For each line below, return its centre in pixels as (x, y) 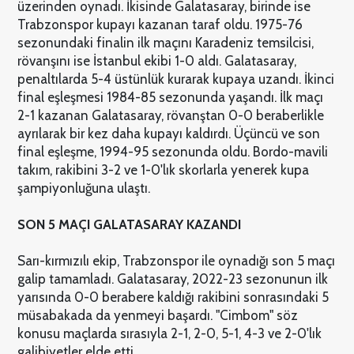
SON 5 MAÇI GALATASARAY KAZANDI (129, 225)
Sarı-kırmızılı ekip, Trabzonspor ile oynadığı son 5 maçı (176, 261)
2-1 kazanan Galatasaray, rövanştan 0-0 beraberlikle (170, 116)
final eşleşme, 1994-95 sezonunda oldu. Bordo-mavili (172, 152)
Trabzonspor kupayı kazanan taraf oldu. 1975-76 (160, 25)
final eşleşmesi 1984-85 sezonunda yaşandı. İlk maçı (170, 98)
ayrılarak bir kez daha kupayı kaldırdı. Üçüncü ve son (168, 134)
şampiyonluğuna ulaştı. (83, 188)
